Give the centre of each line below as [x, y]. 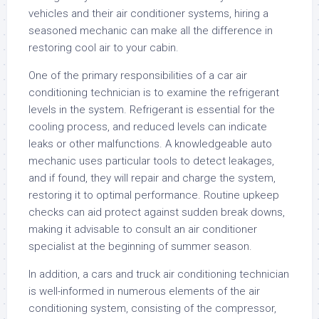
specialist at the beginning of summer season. [140, 246]
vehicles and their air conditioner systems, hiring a [148, 14]
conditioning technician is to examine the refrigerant [154, 93]
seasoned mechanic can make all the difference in [151, 31]
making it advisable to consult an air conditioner [143, 229]
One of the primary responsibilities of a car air [138, 75]
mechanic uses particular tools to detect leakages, [151, 161]
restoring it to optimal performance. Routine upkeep [154, 195]
